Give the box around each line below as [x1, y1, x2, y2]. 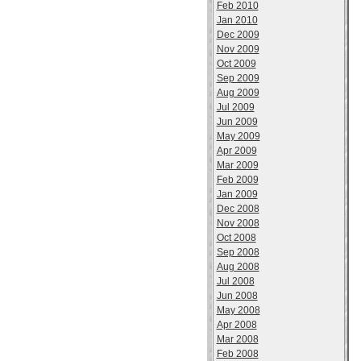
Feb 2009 [216, 174, 259, 185]
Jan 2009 [216, 189, 258, 200]
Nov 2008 [216, 218, 259, 229]
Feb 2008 [216, 348, 259, 359]
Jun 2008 [216, 290, 258, 301]
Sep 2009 [216, 73, 259, 84]
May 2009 [216, 131, 260, 142]
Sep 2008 [216, 247, 259, 258]
